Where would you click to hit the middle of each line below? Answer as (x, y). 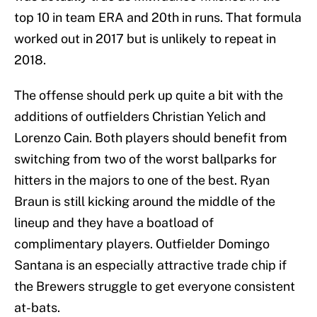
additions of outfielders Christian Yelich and (140, 117)
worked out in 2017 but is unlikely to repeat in (145, 39)
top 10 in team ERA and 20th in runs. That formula (158, 18)
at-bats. (37, 308)
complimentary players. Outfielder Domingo (142, 244)
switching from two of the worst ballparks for (145, 159)
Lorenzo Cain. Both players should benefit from (151, 138)
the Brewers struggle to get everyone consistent (155, 287)
